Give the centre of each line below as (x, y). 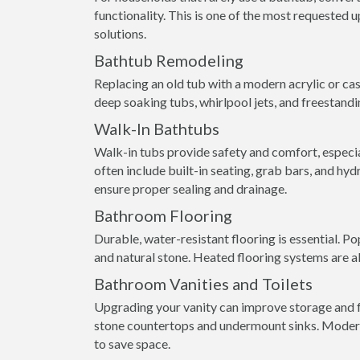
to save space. (132, 344)
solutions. (120, 33)
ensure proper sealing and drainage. (190, 188)
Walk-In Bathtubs (157, 129)
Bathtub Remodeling (169, 60)
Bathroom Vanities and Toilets (203, 284)
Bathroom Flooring (163, 215)
